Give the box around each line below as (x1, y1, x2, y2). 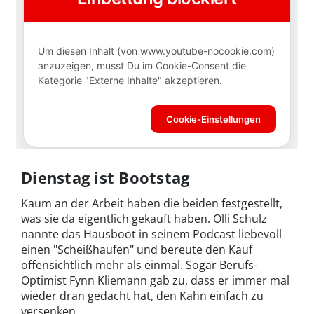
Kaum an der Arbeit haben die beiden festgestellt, (21, 195, 282, 211)
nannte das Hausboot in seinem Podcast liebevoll (21, 226, 282, 242)
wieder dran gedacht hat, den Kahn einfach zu (21, 287, 264, 303)
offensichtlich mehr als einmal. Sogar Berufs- (21, 257, 257, 273)
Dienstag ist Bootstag (21, 166, 190, 188)
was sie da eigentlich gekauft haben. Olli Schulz (21, 210, 267, 226)
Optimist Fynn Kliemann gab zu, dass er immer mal (21, 272, 289, 288)
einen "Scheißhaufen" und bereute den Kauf (21, 241, 252, 257)
